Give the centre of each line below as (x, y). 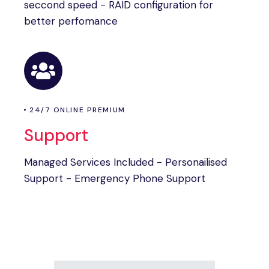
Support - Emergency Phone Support (115, 178)
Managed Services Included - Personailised (125, 162)
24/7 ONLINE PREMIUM (77, 110)
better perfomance (71, 21)
